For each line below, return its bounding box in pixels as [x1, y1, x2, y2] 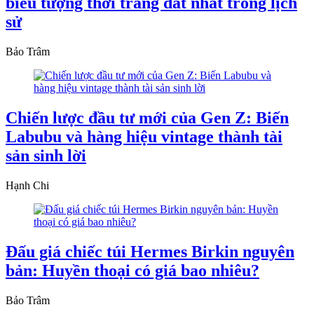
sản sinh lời [6, 146, 86, 165]
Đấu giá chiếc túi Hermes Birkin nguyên [6, 242, 294, 261]
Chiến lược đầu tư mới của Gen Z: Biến [6, 108, 289, 127]
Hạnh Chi [6, 179, 49, 191]
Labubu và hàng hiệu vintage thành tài [6, 127, 282, 146]
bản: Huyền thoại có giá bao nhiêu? [6, 261, 259, 280]
